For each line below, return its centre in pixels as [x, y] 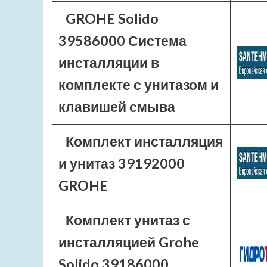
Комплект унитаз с [128, 220]
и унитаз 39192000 [122, 163]
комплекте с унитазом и [139, 85]
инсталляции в [109, 63]
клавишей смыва [117, 107]
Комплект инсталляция [144, 141]
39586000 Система [122, 41]
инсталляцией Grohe [129, 242]
